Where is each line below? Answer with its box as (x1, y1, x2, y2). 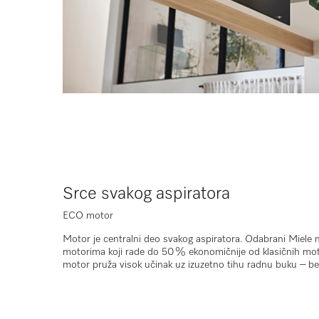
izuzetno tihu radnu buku (188, 260, 297, 271)
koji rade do (105, 247, 162, 258)
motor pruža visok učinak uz (63, 260, 188, 271)
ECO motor (63, 211, 113, 221)
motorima (63, 247, 105, 258)
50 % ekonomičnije (162, 247, 246, 258)
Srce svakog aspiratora (63, 185, 230, 203)
